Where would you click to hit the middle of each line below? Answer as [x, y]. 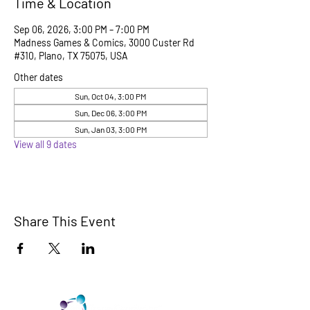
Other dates [38, 77]
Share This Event [65, 221]
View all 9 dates [45, 144]
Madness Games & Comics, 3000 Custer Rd [104, 43]
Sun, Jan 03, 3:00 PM [111, 129]
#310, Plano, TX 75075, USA [71, 56]
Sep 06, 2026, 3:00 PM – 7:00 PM [82, 29]
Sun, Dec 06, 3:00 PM [111, 113]
